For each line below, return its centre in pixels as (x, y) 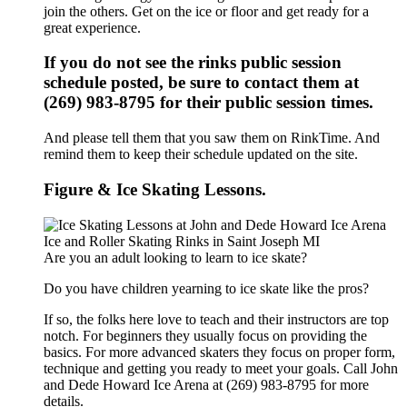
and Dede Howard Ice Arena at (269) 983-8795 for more (206, 384)
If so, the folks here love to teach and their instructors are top (216, 319)
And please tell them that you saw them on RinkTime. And (212, 138)
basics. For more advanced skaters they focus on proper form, (219, 352)
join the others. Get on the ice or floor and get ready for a (206, 11)
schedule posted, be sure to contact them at (201, 83)
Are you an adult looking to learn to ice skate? (175, 257)
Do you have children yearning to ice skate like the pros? (206, 288)
